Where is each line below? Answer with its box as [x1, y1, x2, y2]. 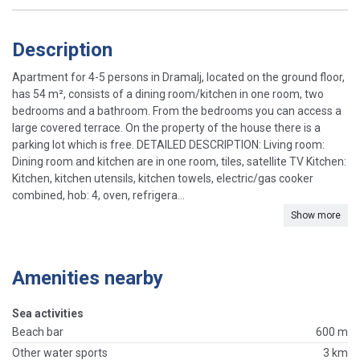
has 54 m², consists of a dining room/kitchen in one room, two [12, 88, 324, 101]
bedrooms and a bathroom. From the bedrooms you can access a [12, 104, 342, 118]
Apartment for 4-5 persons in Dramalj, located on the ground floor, [12, 71, 345, 84]
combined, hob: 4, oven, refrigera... [12, 189, 185, 202]
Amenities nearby [12, 267, 163, 290]
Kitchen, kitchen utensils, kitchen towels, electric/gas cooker [12, 172, 313, 186]
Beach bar [12, 325, 63, 339]
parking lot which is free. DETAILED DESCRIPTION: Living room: [12, 138, 325, 152]
